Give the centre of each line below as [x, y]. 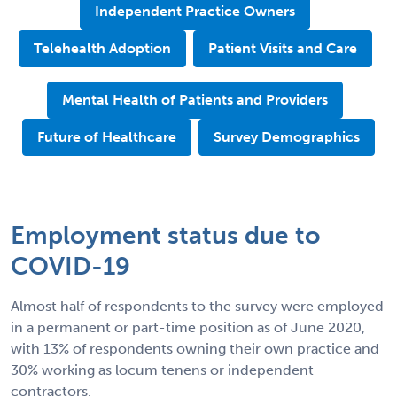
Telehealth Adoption [102, 48]
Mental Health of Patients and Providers [195, 99]
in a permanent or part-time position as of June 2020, [188, 327]
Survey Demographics [287, 136]
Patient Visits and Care [282, 48]
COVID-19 [70, 266]
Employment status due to [166, 235]
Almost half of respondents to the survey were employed [197, 306]
